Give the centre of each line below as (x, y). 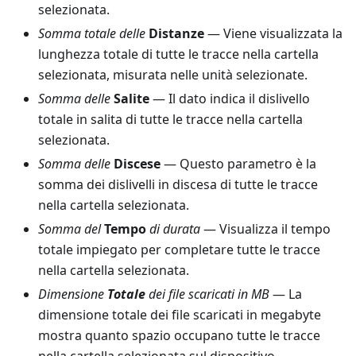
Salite (132, 99)
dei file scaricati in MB (207, 294)
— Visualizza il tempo (265, 229)
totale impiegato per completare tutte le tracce (179, 250)
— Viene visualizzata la (273, 34)
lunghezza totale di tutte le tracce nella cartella (178, 54)
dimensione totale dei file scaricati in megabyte (180, 315)
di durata (175, 229)
